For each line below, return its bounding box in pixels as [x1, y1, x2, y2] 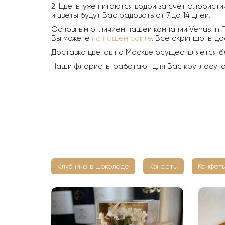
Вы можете [51, 34, 92, 43]
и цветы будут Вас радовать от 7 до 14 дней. [51, 11, 210, 20]
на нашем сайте [92, 34, 152, 43]
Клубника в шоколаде [57, 162, 129, 171]
